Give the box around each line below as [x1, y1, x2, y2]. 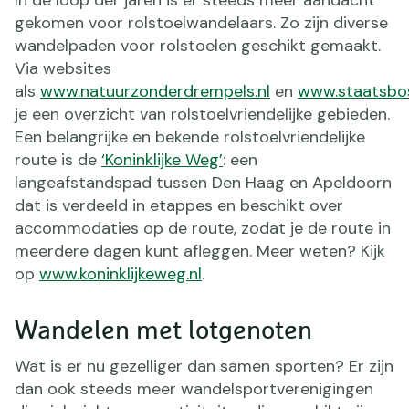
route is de [15, 148, 101, 171]
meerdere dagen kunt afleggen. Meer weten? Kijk [15, 239, 385, 262]
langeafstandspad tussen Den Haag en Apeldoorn [15, 171, 392, 194]
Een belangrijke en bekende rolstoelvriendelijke [15, 125, 365, 148]
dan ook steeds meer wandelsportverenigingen [15, 377, 373, 400]
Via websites [15, 57, 111, 79]
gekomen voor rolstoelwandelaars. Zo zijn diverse [15, 11, 388, 34]
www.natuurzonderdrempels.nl [40, 79, 270, 102]
